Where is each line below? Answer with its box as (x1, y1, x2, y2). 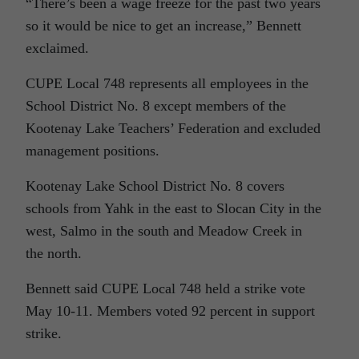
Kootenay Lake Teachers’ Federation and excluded (26, 119, 321, 136)
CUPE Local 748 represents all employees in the (26, 75, 309, 91)
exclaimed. (26, 39, 89, 56)
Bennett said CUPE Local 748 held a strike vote (26, 280, 305, 296)
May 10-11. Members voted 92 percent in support (26, 302, 315, 319)
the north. (26, 244, 82, 261)
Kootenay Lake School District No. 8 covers (26, 177, 284, 194)
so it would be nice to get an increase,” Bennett (26, 17, 301, 34)
